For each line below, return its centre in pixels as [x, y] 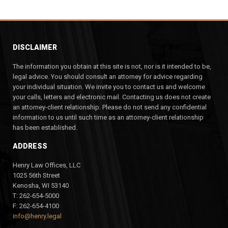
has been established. [45, 127]
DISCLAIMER [35, 47]
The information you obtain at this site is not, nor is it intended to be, [112, 66]
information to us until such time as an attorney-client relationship [108, 117]
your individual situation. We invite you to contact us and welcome [109, 87]
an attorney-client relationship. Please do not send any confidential [110, 107]
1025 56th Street [36, 175]
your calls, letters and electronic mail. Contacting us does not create [112, 97]
